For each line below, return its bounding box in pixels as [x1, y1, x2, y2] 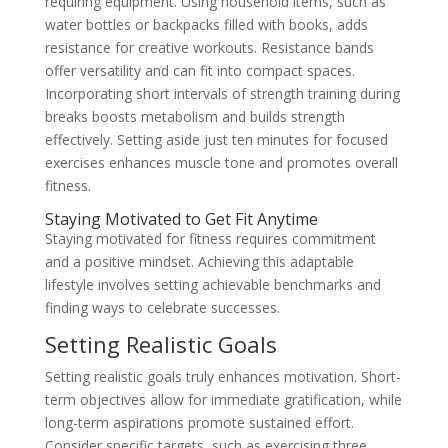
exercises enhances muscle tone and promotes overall [44, 153, 398, 173]
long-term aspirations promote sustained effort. [44, 413, 354, 433]
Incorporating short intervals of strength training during [44, 84, 400, 104]
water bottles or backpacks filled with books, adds [44, 15, 368, 35]
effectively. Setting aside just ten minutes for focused [44, 130, 388, 150]
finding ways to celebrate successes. [44, 298, 280, 318]
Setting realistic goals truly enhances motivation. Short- [44, 367, 401, 387]
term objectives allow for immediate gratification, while [44, 390, 402, 410]
